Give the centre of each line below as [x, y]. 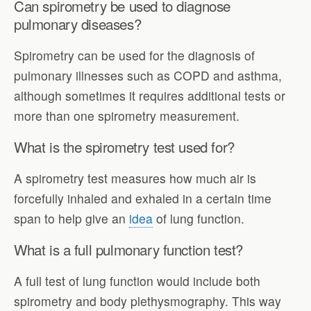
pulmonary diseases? [78, 23]
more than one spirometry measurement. [127, 115]
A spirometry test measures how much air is [135, 178]
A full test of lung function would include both [137, 280]
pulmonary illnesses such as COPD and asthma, [148, 75]
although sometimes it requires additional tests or [150, 95]
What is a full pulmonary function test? [128, 250]
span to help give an [72, 218]
